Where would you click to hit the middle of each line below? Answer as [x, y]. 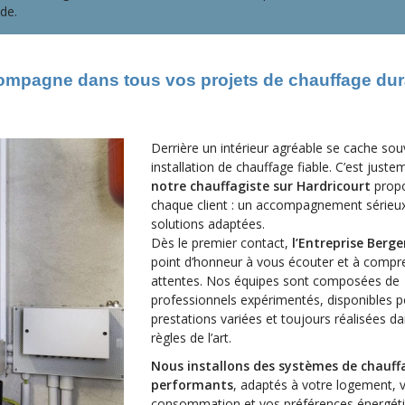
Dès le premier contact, [221, 243]
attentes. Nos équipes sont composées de [275, 281]
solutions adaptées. [208, 224]
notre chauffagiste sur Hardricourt [261, 186]
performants [192, 385]
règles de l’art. [191, 338]
